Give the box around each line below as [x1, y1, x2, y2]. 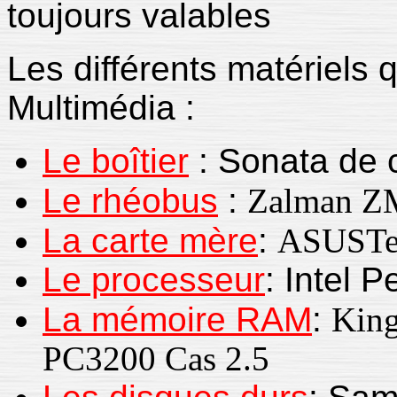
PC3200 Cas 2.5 [43, 339, 269, 378]
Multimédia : [7, 89, 195, 127]
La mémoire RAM [43, 300, 312, 339]
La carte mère [43, 222, 258, 260]
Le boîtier [43, 142, 189, 180]
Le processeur [43, 261, 265, 299]
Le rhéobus [43, 182, 218, 220]
